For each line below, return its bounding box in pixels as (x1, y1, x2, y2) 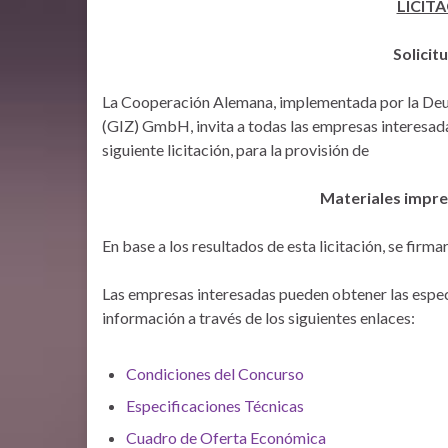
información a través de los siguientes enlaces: (102, 308, 415, 327)
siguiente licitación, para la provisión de (102, 140, 369, 159)
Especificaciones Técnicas (126, 396, 304, 415)
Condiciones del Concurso (126, 364, 304, 383)
